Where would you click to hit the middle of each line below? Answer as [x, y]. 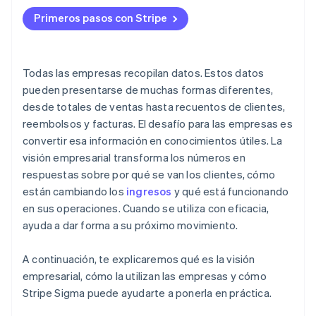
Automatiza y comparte [85, 56]
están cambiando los [74, 192]
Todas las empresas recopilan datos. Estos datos [144, 73]
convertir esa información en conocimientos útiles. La [153, 141]
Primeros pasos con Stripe [101, 18]
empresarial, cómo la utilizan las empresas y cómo [145, 276]
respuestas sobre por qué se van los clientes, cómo [149, 175]
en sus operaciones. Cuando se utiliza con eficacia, [146, 208]
